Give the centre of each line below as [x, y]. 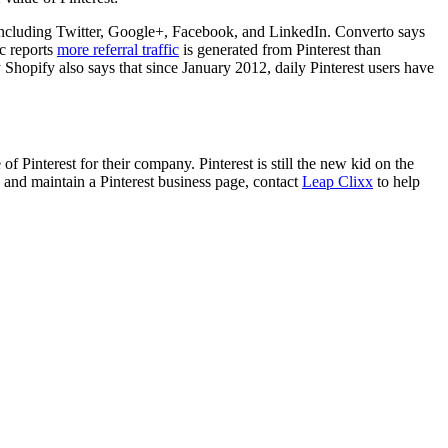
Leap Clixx [337, 181]
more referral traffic [118, 50]
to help [396, 181]
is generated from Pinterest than [280, 50]
